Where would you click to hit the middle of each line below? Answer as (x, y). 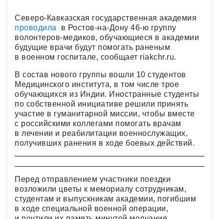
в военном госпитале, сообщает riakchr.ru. (97, 57)
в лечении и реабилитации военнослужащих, (101, 133)
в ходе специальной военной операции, (91, 208)
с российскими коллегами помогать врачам (98, 123)
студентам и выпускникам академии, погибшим (105, 198)
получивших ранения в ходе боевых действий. (105, 143)
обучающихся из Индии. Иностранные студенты (107, 94)
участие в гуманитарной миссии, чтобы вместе (105, 113)
